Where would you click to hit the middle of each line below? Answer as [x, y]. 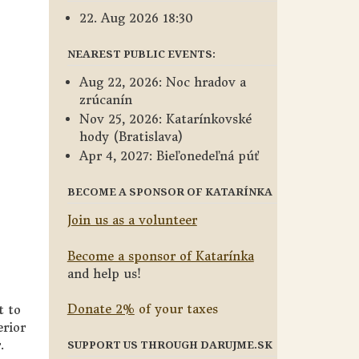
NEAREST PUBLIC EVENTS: [141, 54]
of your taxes [176, 309]
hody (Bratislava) [131, 137]
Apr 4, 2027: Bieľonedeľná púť [169, 156]
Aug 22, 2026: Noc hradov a [162, 82]
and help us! [104, 273]
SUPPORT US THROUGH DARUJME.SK [169, 345]
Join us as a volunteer [132, 220]
